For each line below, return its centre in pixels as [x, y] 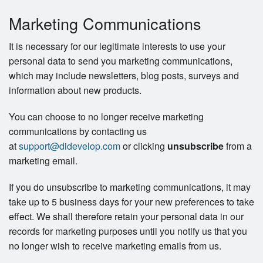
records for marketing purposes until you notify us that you [128, 231]
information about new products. [75, 90]
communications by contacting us [78, 131]
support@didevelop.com [70, 146]
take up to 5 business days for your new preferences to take [131, 202]
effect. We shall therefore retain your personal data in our [126, 217]
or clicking [144, 146]
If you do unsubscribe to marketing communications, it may [130, 187]
